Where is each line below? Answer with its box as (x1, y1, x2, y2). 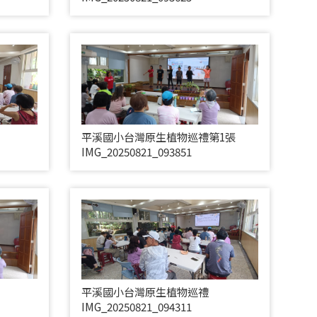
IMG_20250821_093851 (81, 143, 192, 159)
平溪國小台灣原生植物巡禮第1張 (81, 128, 236, 144)
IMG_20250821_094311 (81, 298, 192, 314)
